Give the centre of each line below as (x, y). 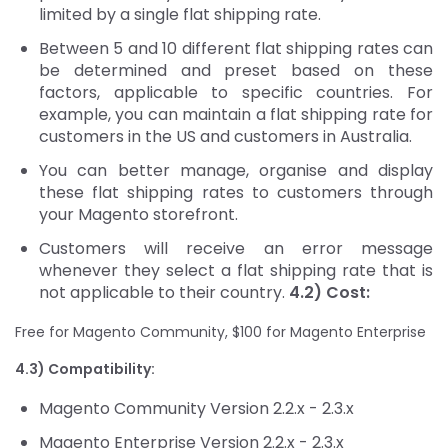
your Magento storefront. (140, 214)
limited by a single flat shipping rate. (182, 14)
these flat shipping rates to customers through (236, 192)
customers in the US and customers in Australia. (227, 136)
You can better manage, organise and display (236, 170)
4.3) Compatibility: (85, 368)
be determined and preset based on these (236, 70)
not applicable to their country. (164, 292)
